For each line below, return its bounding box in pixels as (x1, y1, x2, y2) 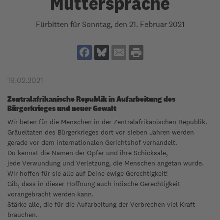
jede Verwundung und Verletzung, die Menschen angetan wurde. (7, 159, 204, 167)
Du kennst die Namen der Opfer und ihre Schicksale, (7, 148, 168, 157)
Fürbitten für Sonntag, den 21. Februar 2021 (35, 19, 185, 29)
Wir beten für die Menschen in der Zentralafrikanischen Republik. (7, 117, 207, 126)
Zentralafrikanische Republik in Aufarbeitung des (7, 94, 175, 104)
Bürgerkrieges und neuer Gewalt (7, 103, 116, 113)
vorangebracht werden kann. (7, 190, 94, 198)
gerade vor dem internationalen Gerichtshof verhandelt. (7, 138, 177, 147)
